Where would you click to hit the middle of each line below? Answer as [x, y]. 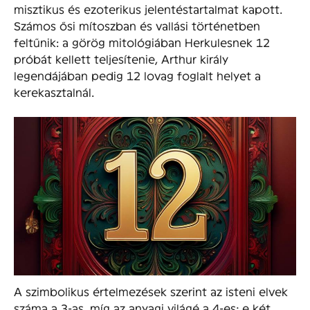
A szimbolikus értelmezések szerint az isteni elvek [151, 291]
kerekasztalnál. [54, 91]
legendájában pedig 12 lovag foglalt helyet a [137, 75]
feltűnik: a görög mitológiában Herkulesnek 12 [142, 42]
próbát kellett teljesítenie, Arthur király [121, 58]
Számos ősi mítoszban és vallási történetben [137, 25]
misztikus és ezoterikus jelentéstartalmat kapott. [148, 8]
